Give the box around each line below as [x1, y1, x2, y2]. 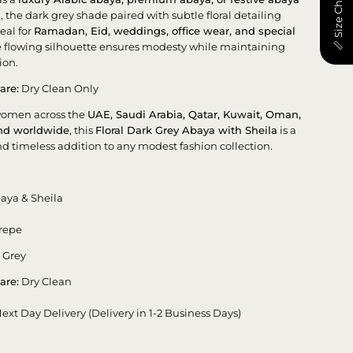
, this [69, 123, 96, 136]
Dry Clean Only [19, 81, 99, 95]
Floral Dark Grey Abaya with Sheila [95, 123, 278, 136]
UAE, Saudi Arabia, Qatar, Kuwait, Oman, [87, 107, 302, 121]
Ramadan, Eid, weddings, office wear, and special [34, 24, 296, 37]
